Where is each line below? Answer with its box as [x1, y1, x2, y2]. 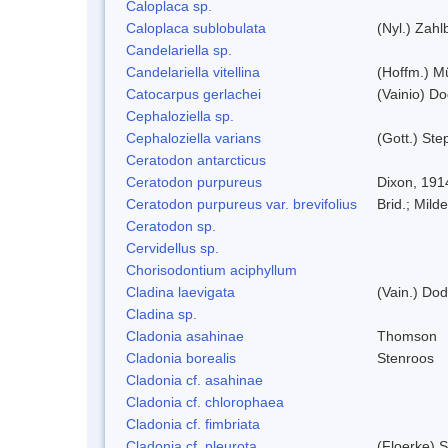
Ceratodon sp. [126, 217, 216, 234]
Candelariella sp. [126, 41, 232, 58]
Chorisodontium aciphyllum [126, 261, 297, 278]
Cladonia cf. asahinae [126, 371, 263, 388]
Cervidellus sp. [126, 239, 219, 256]
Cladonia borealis [126, 349, 236, 366]
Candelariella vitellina [126, 63, 260, 80]
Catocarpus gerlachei [126, 85, 261, 102]
